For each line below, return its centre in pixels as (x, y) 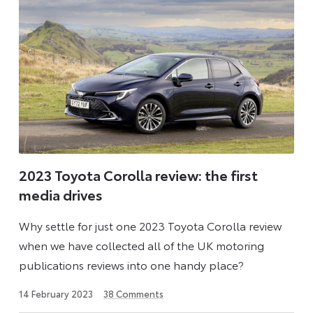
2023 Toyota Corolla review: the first (138, 175)
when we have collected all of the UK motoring (141, 245)
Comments (138, 293)
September (116, 304)
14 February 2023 (56, 293)
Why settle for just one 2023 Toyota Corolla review (150, 225)
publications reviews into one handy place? (131, 264)
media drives (60, 195)
